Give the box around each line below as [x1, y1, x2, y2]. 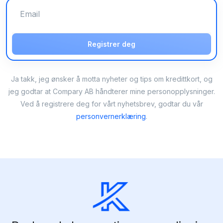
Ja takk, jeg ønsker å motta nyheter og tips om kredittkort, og [10, 75, 213, 83]
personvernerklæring [76, 112, 146, 120]
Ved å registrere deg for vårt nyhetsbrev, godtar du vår [20, 100, 203, 108]
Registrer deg [88, 40, 135, 49]
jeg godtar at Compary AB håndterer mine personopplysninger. [8, 87, 215, 96]
